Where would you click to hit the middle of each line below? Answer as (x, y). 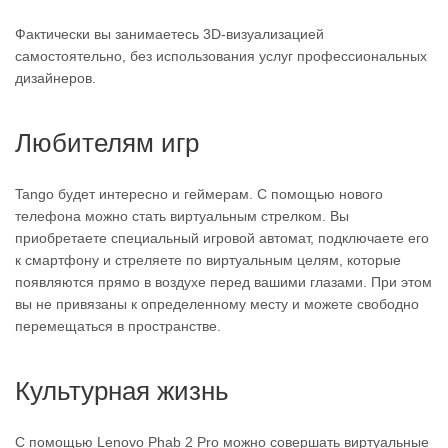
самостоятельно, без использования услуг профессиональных (221, 56)
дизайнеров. (55, 78)
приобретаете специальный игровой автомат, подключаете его (222, 238)
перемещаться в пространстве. (118, 326)
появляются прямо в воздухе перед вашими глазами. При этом (223, 282)
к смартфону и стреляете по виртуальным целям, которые (208, 260)
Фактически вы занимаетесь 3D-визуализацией (169, 34)
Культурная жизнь (122, 391)
